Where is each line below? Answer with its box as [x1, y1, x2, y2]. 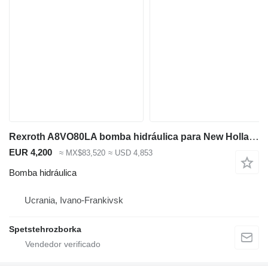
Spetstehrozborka [9, 224, 81, 234]
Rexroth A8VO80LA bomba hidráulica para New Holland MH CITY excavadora [249, 130, 259, 142]
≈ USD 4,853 [108, 148, 153, 157]
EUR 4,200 [9, 147, 52, 157]
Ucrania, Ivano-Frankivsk [25, 195, 123, 206]
